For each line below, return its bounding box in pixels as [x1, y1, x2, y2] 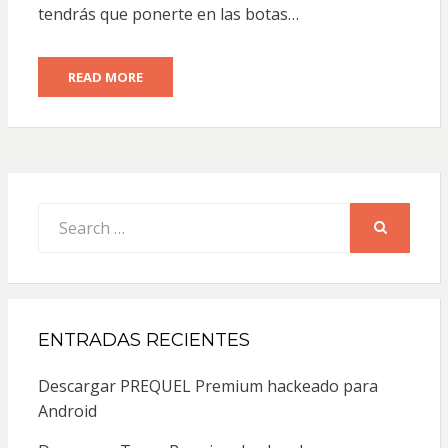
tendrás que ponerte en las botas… [37, 2, 299, 25]
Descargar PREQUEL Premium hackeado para [37, 374, 378, 397]
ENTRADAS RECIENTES [37, 328, 250, 351]
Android [37, 399, 97, 422]
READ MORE [67, 67, 143, 86]
